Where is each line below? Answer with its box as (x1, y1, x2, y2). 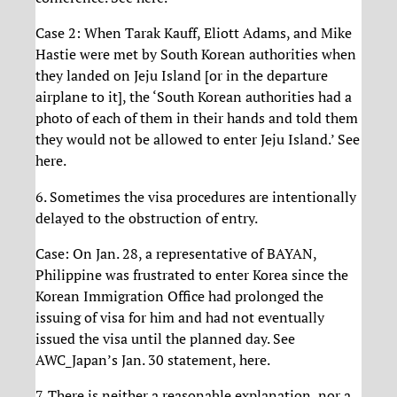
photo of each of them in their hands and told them (35, 108, 358, 128)
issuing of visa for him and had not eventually (35, 307, 324, 327)
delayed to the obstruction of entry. (35, 207, 258, 228)
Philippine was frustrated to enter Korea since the (35, 264, 348, 284)
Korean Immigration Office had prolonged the (35, 285, 323, 306)
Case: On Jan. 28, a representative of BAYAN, (35, 243, 316, 263)
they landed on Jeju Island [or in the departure (35, 66, 328, 86)
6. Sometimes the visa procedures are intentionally (35, 186, 356, 206)
